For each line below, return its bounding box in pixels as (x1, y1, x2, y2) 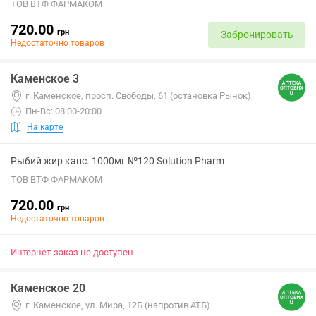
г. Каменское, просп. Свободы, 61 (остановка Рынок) (25, 90, 251, 101)
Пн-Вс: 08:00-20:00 (25, 106, 102, 116)
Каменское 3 (11, 72, 79, 85)
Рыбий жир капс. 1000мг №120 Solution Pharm (11, 155, 224, 166)
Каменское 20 (11, 281, 85, 295)
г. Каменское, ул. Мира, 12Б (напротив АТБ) (25, 300, 210, 310)
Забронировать (220, 28, 293, 40)
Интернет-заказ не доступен (11, 247, 133, 257)
